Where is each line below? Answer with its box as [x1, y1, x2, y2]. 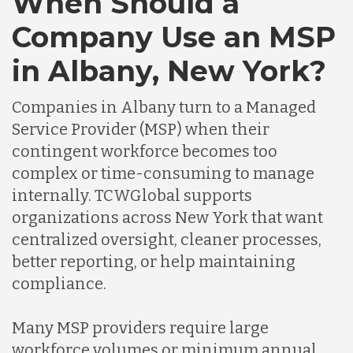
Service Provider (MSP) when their [12, 120, 269, 139]
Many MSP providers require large [12, 318, 269, 338]
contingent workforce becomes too [12, 142, 277, 162]
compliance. [12, 274, 106, 294]
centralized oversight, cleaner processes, [12, 230, 321, 250]
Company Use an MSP [12, 20, 336, 55]
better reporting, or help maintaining [12, 252, 295, 272]
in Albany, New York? [12, 54, 326, 89]
